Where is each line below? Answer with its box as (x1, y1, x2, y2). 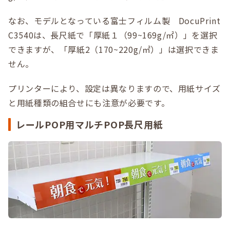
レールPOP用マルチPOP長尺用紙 (16, 118, 163, 131)
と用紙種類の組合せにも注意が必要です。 (8, 97, 170, 109)
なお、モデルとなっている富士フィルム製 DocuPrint (8, 14, 221, 27)
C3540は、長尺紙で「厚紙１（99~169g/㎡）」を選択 (8, 29, 218, 42)
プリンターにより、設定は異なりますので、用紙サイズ (8, 82, 221, 95)
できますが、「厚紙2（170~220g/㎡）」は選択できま (8, 43, 219, 56)
